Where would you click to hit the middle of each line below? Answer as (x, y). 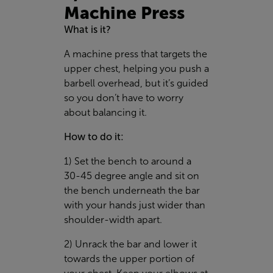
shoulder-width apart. (113, 220)
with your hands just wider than (135, 205)
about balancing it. (105, 113)
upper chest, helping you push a (136, 69)
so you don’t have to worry (124, 98)
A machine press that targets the (136, 54)
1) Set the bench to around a (128, 161)
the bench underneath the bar (132, 191)
